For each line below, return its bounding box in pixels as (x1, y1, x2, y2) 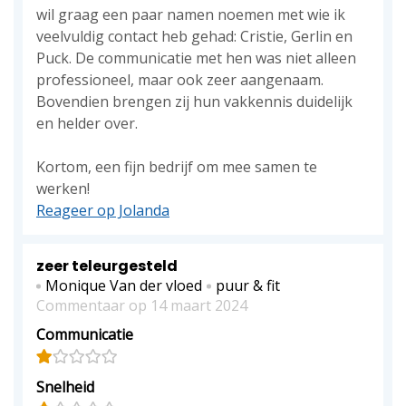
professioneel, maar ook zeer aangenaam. (36, 70, 324, 90)
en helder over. (36, 113, 138, 133)
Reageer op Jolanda (36, 200, 169, 220)
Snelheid (36, 377, 94, 397)
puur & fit (216, 275, 280, 295)
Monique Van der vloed (45, 275, 202, 295)
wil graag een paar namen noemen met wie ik (36, 5, 345, 24)
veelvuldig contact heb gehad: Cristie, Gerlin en (36, 26, 353, 46)
